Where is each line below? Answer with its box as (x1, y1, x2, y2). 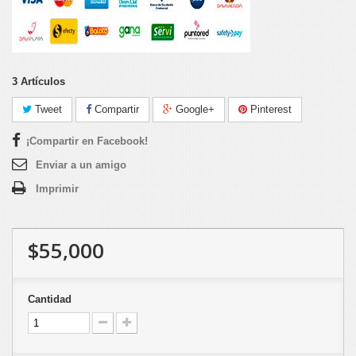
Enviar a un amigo (36, 158, 126, 171)
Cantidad (28, 292, 72, 305)
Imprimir (36, 182, 79, 195)
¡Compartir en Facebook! (26, 134, 148, 147)
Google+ (172, 103, 215, 115)
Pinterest (247, 103, 292, 115)
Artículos (21, 75, 65, 87)
